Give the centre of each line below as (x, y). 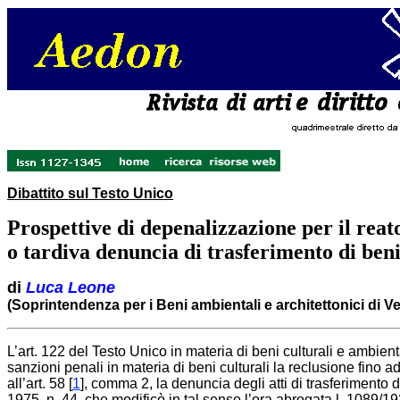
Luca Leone (71, 287)
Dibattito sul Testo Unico (90, 193)
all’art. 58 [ (40, 383)
